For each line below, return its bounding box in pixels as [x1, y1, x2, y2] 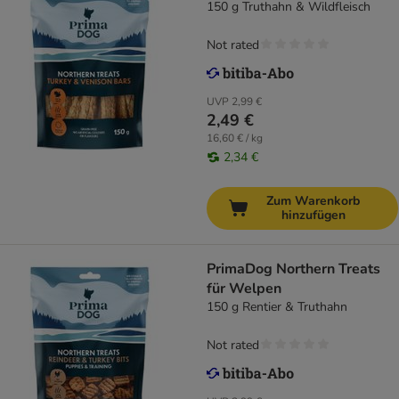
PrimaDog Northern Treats [207, 259, 380, 280]
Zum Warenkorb [266, 192, 360, 210]
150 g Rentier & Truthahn [207, 298, 347, 316]
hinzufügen [281, 207, 346, 224]
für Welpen [207, 279, 281, 299]
